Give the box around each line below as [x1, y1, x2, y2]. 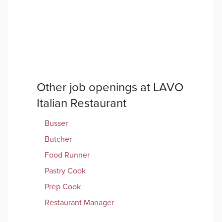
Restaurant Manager [45, 198, 114, 208]
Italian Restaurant [37, 96, 126, 111]
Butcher [45, 134, 72, 145]
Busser [45, 118, 68, 129]
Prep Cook [45, 182, 81, 192]
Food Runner [45, 150, 90, 161]
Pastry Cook [45, 166, 86, 176]
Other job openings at [37, 80, 153, 95]
